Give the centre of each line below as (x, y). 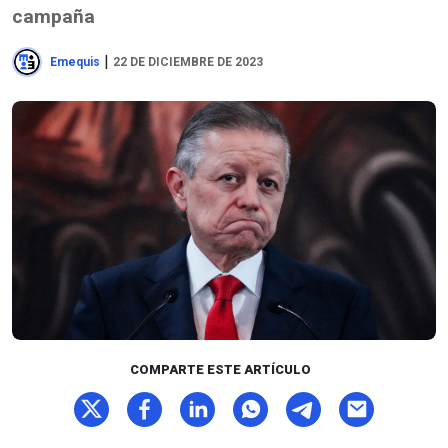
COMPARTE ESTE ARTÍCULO (220, 369)
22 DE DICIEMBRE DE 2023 (188, 62)
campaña (53, 16)
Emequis (75, 62)
